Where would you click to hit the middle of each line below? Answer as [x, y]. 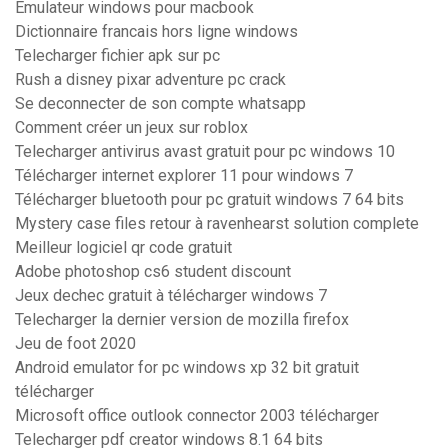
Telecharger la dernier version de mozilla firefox [182, 320]
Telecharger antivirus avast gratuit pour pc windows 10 [205, 152]
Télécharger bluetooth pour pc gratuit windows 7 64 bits [209, 200]
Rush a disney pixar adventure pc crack [150, 80]
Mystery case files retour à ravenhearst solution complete [217, 224]
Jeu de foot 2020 [75, 344]
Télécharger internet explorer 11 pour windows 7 [184, 176]
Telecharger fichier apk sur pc [117, 56]
